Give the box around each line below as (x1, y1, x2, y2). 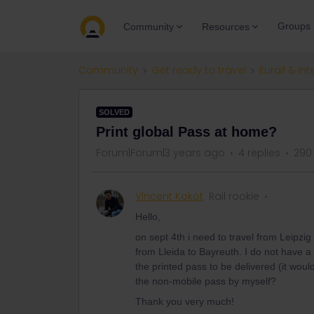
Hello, (135, 211, 161, 222)
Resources (202, 20, 250, 32)
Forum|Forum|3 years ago (96, 146, 225, 160)
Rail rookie (209, 189, 259, 203)
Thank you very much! (135, 296, 234, 307)
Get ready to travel (151, 63, 246, 77)
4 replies (238, 146, 280, 160)
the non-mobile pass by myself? (135, 275, 276, 287)
